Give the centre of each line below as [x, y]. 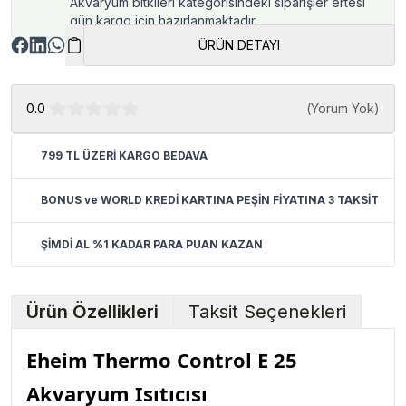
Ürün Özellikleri [92, 312]
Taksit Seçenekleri [267, 312]
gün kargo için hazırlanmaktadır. [164, 20]
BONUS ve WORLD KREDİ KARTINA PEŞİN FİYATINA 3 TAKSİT [210, 200]
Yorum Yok [343, 108]
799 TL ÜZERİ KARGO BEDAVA [124, 155]
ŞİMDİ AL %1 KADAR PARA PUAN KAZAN [152, 244]
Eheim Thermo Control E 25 [162, 360]
